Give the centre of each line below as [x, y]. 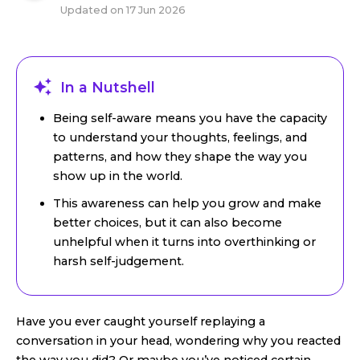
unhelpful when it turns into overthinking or [184, 242]
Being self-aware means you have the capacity [190, 118]
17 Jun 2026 [156, 10]
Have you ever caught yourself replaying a [141, 321]
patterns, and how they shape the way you [180, 157]
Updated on [93, 10]
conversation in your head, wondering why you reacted [178, 341]
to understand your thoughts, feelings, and [180, 137]
